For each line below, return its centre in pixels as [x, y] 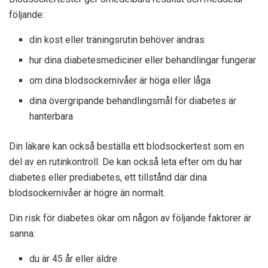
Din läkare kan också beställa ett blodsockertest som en [127, 147]
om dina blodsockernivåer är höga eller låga [120, 81]
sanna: [22, 234]
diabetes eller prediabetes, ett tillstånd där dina [108, 178]
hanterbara [51, 117]
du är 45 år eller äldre [74, 259]
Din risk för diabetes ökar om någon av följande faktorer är [130, 218]
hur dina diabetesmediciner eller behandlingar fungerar [143, 60]
